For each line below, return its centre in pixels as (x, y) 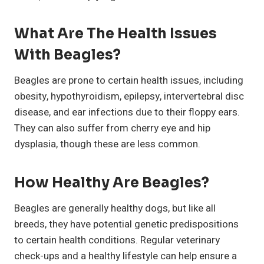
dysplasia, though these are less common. (107, 144)
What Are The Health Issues (115, 34)
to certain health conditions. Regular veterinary (117, 240)
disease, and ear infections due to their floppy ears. (127, 113)
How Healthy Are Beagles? (112, 183)
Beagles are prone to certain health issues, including (129, 81)
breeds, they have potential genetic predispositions (126, 225)
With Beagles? (67, 55)
